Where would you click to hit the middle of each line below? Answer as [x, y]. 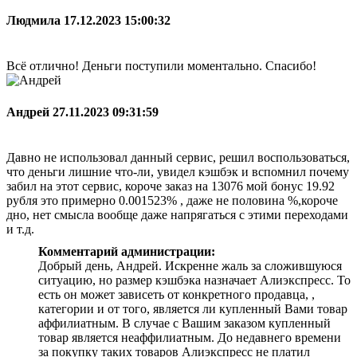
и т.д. [20, 229]
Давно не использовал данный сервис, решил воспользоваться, [178, 157]
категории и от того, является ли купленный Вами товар [193, 308]
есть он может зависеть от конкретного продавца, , [177, 294]
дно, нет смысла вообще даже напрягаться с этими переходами [177, 214]
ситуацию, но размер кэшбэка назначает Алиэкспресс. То [194, 280]
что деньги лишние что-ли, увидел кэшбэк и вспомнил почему [178, 171]
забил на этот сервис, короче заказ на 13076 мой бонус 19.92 [171, 186]
